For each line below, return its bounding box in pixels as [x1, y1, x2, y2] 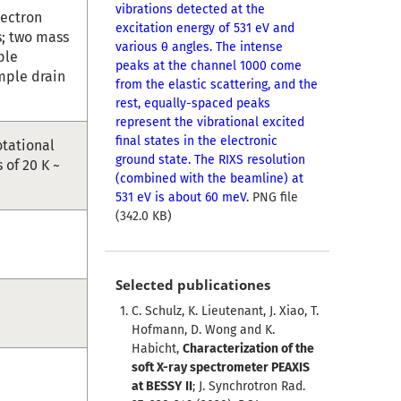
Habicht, [131, 341, 183, 357]
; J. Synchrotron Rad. [192, 379, 305, 395]
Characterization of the [182, 341, 314, 357]
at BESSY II [131, 379, 192, 395]
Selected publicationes [115, 276, 270, 294]
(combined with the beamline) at [115, 171, 303, 187]
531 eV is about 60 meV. [115, 190, 249, 206]
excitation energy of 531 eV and [115, 21, 294, 37]
